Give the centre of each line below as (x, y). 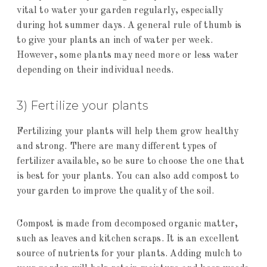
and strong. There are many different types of (117, 147)
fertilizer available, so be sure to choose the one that (131, 162)
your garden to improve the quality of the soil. (117, 192)
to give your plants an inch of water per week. (115, 41)
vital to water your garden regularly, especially (120, 11)
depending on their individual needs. (95, 71)
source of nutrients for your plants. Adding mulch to (130, 254)
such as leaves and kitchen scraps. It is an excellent (128, 239)
